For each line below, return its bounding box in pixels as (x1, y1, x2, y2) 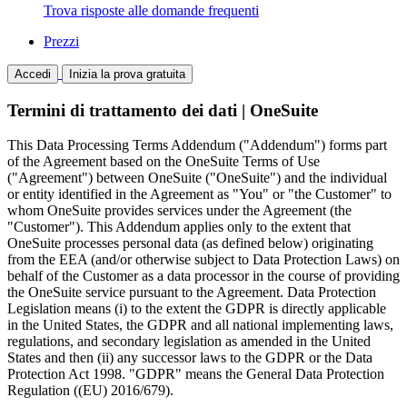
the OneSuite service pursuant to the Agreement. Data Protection (7, 284, 376, 301)
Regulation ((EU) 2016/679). (7, 382, 174, 399)
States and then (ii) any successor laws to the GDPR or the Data (7, 350, 372, 366)
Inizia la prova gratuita (69, 67, 185, 81)
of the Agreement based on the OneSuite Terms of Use (7, 154, 320, 170)
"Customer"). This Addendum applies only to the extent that (7, 219, 351, 235)
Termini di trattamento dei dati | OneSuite (7, 100, 318, 120)
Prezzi (44, 34, 79, 49)
